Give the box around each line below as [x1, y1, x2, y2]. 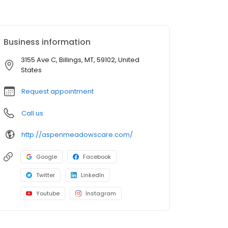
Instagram [85, 189, 116, 198]
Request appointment [21, 87, 94, 97]
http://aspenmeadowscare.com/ [21, 129, 133, 139]
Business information [4, 36, 91, 48]
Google [36, 153, 57, 161]
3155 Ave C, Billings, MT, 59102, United [20, 55, 139, 65]
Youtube [36, 189, 60, 198]
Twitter [36, 171, 55, 180]
